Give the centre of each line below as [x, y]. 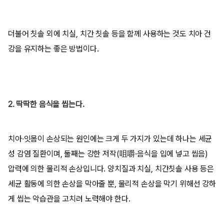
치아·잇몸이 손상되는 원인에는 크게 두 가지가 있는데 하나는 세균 [110, 139]
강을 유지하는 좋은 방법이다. [53, 49]
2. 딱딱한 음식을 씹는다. [46, 104]
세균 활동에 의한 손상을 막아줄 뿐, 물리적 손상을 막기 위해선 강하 [112, 184]
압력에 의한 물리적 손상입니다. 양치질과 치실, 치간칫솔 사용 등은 [111, 169]
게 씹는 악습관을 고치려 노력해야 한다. [69, 199]
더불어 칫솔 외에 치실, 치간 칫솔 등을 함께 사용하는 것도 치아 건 [109, 34]
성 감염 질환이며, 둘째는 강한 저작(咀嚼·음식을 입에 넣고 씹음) [108, 154]
